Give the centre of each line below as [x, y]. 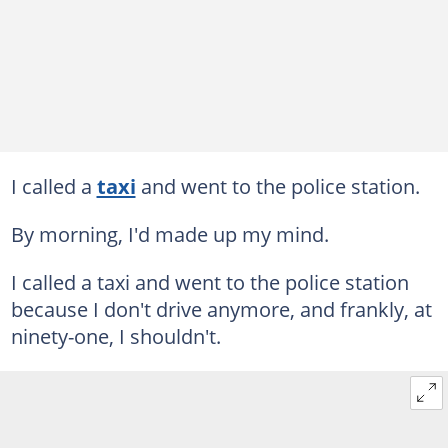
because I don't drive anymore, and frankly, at [221, 309]
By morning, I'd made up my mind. [169, 234]
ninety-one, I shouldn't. [115, 336]
